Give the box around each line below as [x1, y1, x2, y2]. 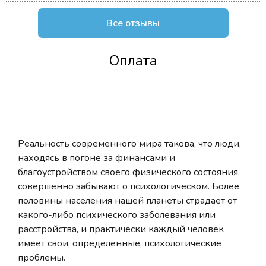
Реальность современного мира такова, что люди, [18, 137, 241, 151]
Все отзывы [106, 17, 160, 30]
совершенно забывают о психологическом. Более [18, 180, 239, 194]
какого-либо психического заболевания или [18, 208, 216, 222]
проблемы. [18, 251, 65, 265]
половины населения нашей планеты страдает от [18, 194, 237, 208]
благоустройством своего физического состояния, [18, 166, 240, 179]
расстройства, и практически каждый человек [18, 223, 224, 236]
